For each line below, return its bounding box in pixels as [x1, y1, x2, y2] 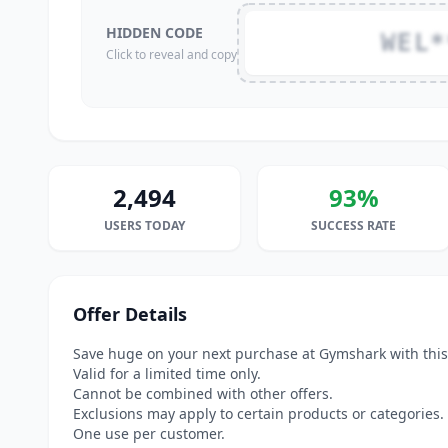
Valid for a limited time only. [73, 364, 261, 383]
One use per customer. [73, 424, 225, 443]
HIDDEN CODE [106, 23, 203, 42]
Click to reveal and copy [106, 46, 237, 63]
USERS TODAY [104, 217, 186, 234]
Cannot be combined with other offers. [73, 384, 333, 403]
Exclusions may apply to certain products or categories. [73, 404, 444, 423]
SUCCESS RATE [311, 217, 397, 234]
